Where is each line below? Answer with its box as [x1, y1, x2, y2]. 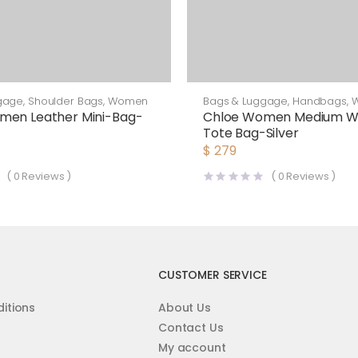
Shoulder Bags [27, 93, 104, 109]
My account [157, 340, 226, 356]
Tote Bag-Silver [203, 124, 299, 142]
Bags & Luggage [203, 93, 288, 109]
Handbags [292, 93, 347, 109]
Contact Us [157, 320, 224, 336]
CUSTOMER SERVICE [157, 267, 267, 284]
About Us [157, 300, 211, 316]
